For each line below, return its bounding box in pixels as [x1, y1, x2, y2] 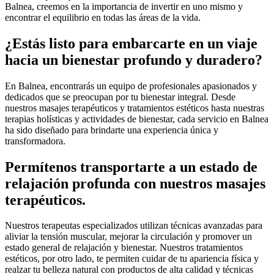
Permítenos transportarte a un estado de [5, 158, 257, 175]
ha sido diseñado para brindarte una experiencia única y [5, 124, 218, 135]
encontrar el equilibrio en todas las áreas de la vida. [5, 12, 201, 23]
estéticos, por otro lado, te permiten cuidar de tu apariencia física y [5, 253, 259, 264]
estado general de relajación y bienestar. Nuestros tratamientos [5, 242, 243, 253]
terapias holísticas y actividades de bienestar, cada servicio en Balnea [5, 113, 268, 124]
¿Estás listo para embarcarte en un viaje [5, 35, 257, 51]
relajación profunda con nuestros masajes [5, 175, 265, 191]
